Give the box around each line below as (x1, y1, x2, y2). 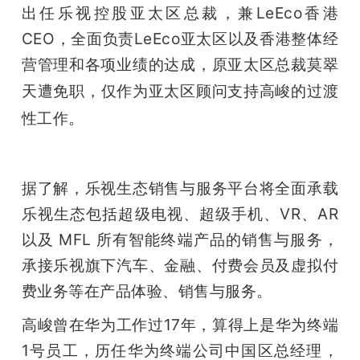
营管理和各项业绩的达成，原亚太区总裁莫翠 (21, 55, 339, 75)
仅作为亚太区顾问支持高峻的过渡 (100, 81, 339, 101)
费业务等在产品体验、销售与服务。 (21, 281, 272, 301)
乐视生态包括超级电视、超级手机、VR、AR (21, 204, 339, 224)
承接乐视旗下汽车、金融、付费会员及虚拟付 (21, 256, 339, 276)
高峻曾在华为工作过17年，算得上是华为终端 (21, 315, 339, 335)
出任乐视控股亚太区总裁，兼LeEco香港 (21, 3, 339, 23)
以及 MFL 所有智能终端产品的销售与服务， (21, 230, 339, 250)
